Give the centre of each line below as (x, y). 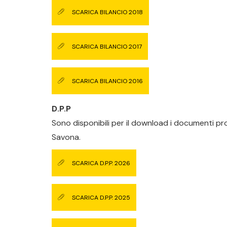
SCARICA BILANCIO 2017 (107, 47)
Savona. (66, 137)
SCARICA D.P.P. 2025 (101, 198)
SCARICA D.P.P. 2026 (101, 163)
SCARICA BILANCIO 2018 (107, 12)
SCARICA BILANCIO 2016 (107, 81)
